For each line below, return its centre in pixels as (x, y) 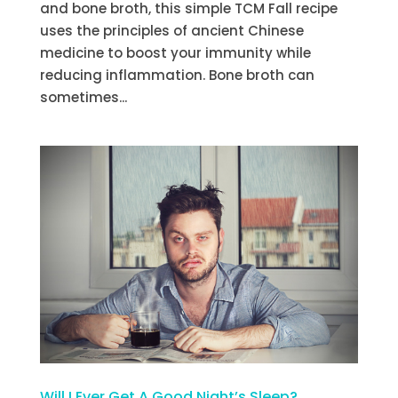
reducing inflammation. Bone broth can (177, 75)
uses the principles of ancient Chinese (171, 31)
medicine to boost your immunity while (175, 53)
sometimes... (83, 97)
